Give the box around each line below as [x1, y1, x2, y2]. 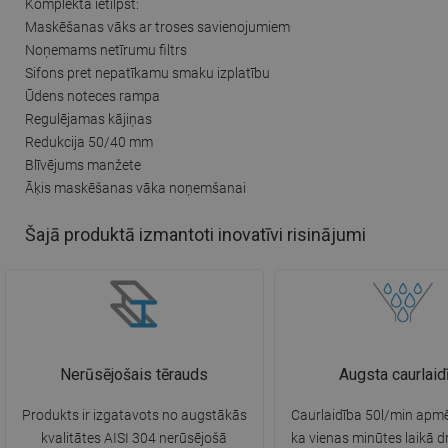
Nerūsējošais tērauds [60, 365, 209, 385]
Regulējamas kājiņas [25, 110, 152, 127]
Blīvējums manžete [25, 156, 141, 173]
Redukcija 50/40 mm [25, 133, 153, 150]
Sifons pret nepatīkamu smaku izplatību [25, 64, 270, 81]
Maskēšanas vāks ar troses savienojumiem [25, 18, 290, 35]
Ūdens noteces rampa [25, 87, 160, 104]
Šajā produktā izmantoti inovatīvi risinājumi [25, 224, 366, 246]
